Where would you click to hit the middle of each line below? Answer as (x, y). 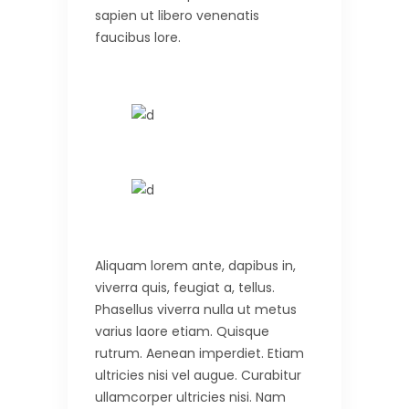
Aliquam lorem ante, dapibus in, (195, 266)
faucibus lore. (138, 38)
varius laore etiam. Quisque (182, 332)
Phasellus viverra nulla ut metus (196, 310)
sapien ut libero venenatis (177, 16)
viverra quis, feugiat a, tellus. (185, 288)
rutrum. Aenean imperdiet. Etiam (199, 354)
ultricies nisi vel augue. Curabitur (198, 376)
